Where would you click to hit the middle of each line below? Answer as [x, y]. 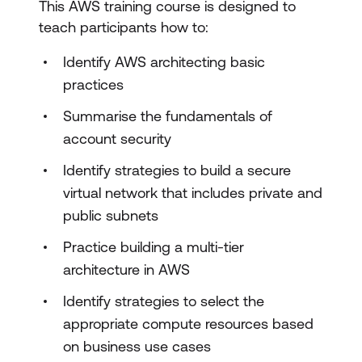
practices [93, 84]
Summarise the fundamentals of [168, 116]
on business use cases [137, 346]
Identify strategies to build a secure [177, 170]
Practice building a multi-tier [154, 247]
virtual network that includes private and [193, 193]
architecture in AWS [126, 269]
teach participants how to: [124, 27]
